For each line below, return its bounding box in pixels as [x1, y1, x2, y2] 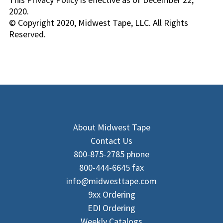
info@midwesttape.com [66, 175, 157, 187]
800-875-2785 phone [74, 148, 149, 160]
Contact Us [91, 135, 132, 147]
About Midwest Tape [73, 121, 150, 133]
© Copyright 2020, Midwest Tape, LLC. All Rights [9, 17, 188, 29]
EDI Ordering [88, 202, 135, 214]
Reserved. [9, 28, 46, 40]
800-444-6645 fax [79, 162, 144, 174]
